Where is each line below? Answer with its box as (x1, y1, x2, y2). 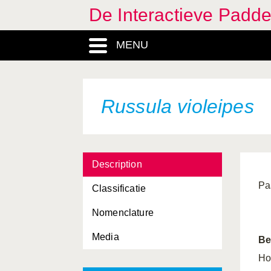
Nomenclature (92, 207, 154, 218)
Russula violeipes (101, 96, 254, 117)
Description (92, 159, 142, 169)
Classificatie (92, 183, 146, 194)
